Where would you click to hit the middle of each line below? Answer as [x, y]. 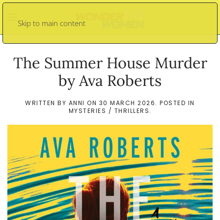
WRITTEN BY [47, 103]
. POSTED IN [175, 103]
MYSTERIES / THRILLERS [109, 111]
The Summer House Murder [110, 63]
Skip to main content [52, 23]
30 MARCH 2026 [127, 103]
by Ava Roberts [110, 80]
